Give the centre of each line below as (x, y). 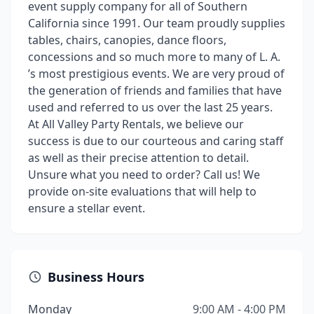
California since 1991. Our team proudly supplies (157, 23)
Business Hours (96, 277)
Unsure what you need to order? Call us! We (144, 175)
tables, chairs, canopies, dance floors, (127, 40)
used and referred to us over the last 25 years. (150, 107)
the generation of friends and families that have (155, 90)
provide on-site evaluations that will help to (142, 191)
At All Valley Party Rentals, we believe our (136, 124)
